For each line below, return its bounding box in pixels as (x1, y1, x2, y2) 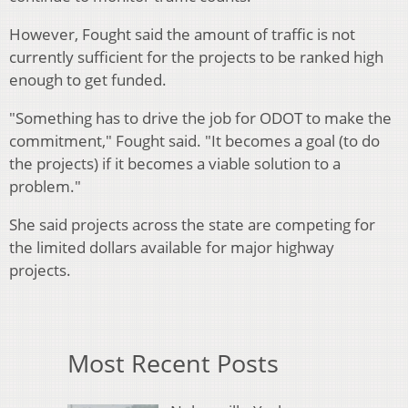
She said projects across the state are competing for (9, 214, 375, 236)
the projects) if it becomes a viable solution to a (9, 153, 341, 175)
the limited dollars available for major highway (9, 237, 334, 259)
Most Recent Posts (67, 346, 279, 381)
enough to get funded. (9, 69, 167, 91)
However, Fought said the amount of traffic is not (9, 24, 355, 46)
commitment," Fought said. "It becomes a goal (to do (9, 130, 380, 152)
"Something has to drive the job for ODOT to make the (9, 107, 392, 129)
